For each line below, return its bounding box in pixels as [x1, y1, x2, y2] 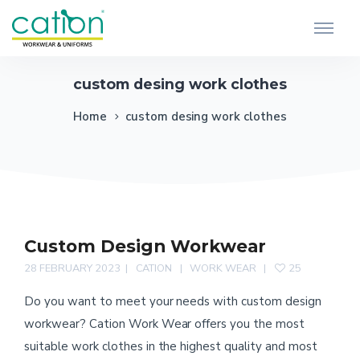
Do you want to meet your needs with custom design [24, 293, 322, 309]
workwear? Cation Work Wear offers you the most [24, 316, 305, 332]
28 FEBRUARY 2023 [24, 261, 121, 276]
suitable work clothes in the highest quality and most [24, 338, 317, 354]
